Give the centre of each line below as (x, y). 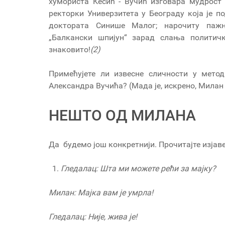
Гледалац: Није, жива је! (93, 217)
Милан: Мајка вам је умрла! (101, 193)
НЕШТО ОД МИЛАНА (122, 116)
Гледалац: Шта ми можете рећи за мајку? (138, 169)
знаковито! (70, 50)
